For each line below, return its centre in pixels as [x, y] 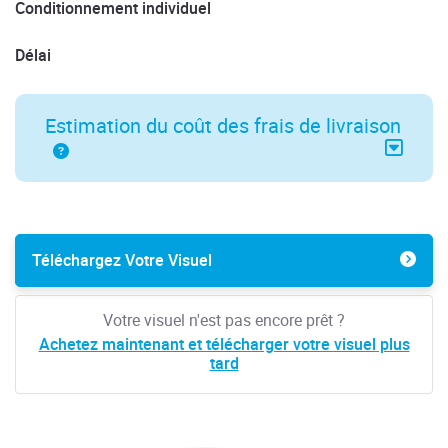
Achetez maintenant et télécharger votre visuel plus [224, 343]
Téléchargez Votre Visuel [122, 259]
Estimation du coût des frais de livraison [223, 125]
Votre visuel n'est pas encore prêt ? [224, 319]
